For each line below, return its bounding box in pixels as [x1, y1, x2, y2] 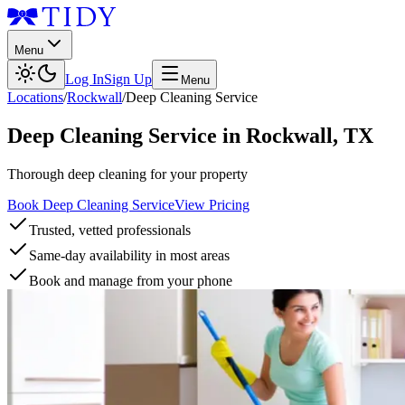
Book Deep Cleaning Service [7, 196, 174, 212]
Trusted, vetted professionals [29, 221, 191, 238]
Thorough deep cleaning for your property [7, 165, 248, 182]
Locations [7, 89, 63, 105]
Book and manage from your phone [29, 272, 232, 288]
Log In [65, 71, 104, 87]
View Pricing [174, 196, 250, 212]
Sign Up [104, 71, 152, 87]
